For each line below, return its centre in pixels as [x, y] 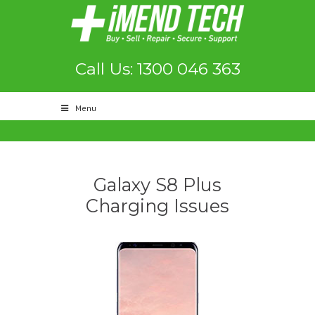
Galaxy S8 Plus [157, 185]
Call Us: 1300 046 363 [157, 69]
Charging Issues [157, 206]
